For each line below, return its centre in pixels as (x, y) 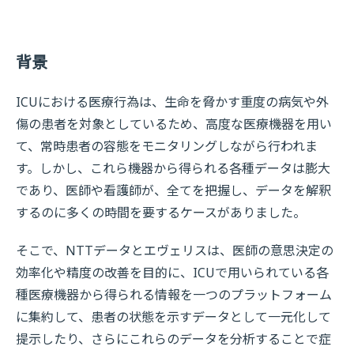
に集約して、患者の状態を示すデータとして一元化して (173, 317)
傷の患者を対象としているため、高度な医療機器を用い (174, 124)
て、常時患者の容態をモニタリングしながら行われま (167, 146)
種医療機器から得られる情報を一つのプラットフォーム (174, 295)
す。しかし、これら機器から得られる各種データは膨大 (173, 168)
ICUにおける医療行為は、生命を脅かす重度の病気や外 (172, 102)
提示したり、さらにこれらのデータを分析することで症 (173, 339)
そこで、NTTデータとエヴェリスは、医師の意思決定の (175, 250)
